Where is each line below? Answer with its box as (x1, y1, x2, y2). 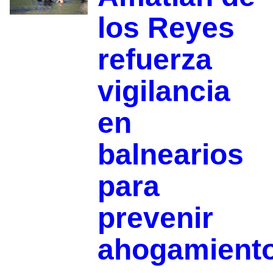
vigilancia (97, 74, 230, 107)
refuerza (97, 43, 212, 76)
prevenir (97, 201, 213, 234)
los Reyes (97, 11, 235, 44)
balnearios (97, 138, 244, 171)
